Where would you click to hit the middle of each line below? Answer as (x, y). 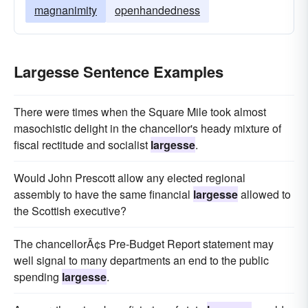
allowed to (264, 194)
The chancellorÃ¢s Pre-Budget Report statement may (144, 244)
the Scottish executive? (70, 211)
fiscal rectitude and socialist (82, 145)
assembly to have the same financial (103, 194)
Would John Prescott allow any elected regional (130, 178)
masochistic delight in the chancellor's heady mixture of (147, 128)
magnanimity (66, 10)
